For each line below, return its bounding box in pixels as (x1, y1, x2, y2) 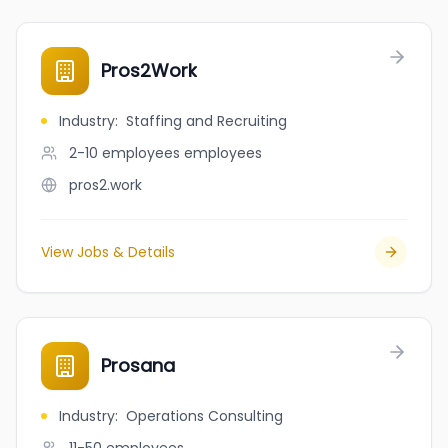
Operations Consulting (126, 406, 283, 426)
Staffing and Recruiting (126, 111, 287, 131)
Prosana (101, 353, 175, 378)
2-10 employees (69, 143, 180, 163)
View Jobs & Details (41, 242, 175, 262)
